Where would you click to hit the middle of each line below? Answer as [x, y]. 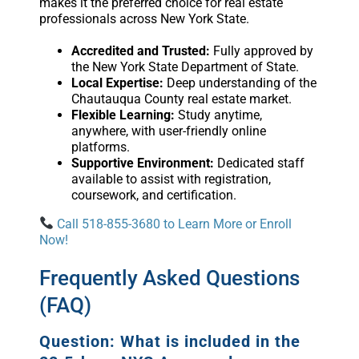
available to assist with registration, [171, 179]
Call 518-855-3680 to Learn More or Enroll [172, 224]
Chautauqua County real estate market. [181, 99]
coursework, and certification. [153, 195]
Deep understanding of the [240, 83]
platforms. [100, 147]
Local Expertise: [117, 83]
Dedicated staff [259, 163]
